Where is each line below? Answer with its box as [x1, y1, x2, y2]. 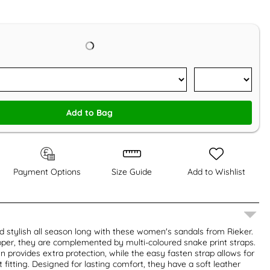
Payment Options [13, 166, 81, 177]
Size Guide [111, 166, 152, 177]
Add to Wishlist [187, 166, 246, 177]
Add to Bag [66, 107, 113, 118]
